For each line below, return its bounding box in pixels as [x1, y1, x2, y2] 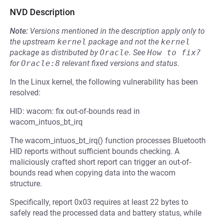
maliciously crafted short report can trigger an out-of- [10, 157, 191, 167]
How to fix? [147, 48, 201, 57]
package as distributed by [10, 48, 100, 57]
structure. [10, 179, 42, 188]
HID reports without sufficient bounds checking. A [10, 147, 179, 156]
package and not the [87, 37, 161, 46]
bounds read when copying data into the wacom [10, 168, 175, 177]
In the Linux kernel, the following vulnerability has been [10, 77, 198, 87]
